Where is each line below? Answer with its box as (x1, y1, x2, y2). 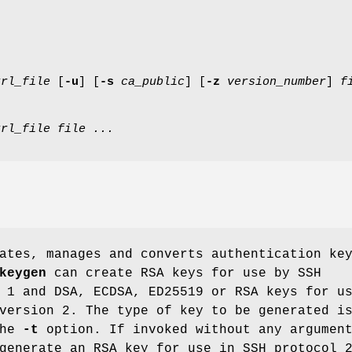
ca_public (121, 75, 185, 89)
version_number (227, 75, 326, 89)
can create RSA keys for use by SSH (46, 266, 321, 280)
